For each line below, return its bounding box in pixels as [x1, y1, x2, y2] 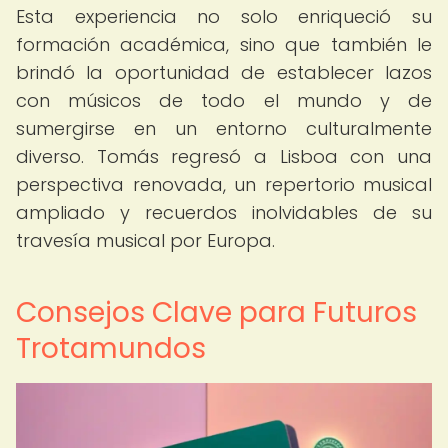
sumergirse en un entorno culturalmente [16, 116, 432, 141]
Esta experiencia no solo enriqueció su [16, 4, 432, 29]
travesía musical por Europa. [16, 228, 275, 253]
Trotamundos [16, 329, 206, 368]
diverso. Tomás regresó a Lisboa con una [16, 144, 432, 169]
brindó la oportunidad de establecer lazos [16, 60, 432, 85]
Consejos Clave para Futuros [16, 293, 417, 332]
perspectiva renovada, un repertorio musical [16, 172, 432, 197]
